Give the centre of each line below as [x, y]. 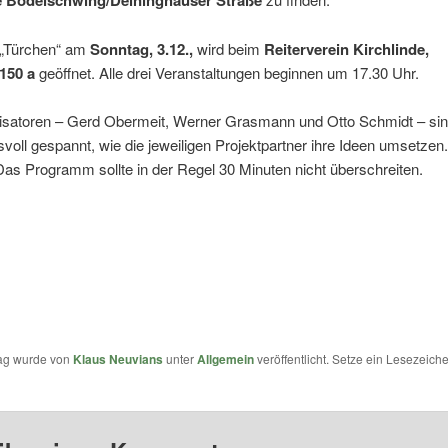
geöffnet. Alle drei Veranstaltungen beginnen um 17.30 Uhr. [226, 72]
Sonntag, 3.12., [141, 48]
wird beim [228, 48]
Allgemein [225, 359]
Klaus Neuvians [117, 359]
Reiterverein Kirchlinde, [346, 48]
